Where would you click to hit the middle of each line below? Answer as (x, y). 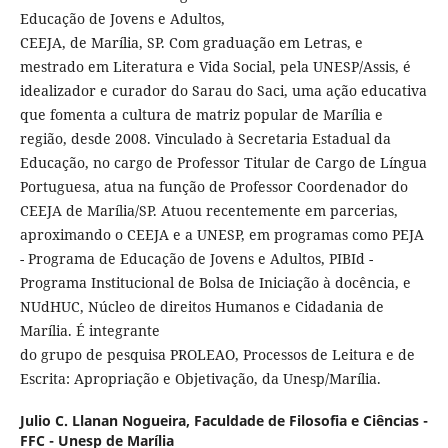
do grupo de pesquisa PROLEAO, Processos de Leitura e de (217, 355)
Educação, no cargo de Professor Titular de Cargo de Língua (223, 163)
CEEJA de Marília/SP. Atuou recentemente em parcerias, (208, 211)
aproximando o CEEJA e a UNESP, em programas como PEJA (221, 235)
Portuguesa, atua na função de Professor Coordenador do (213, 187)
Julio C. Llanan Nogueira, (106, 421)
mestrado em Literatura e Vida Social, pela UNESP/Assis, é (215, 67)
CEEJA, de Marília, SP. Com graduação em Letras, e (191, 43)
